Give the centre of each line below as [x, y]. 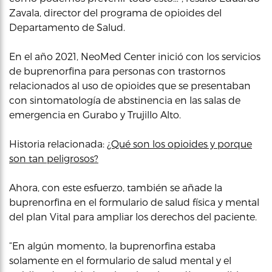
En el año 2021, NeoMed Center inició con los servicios [135, 56]
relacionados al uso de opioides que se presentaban [130, 85]
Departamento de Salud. [67, 27]
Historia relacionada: [58, 144]
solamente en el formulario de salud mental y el [120, 260]
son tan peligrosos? [54, 158]
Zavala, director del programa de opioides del [115, 12]
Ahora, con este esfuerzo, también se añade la [116, 187]
